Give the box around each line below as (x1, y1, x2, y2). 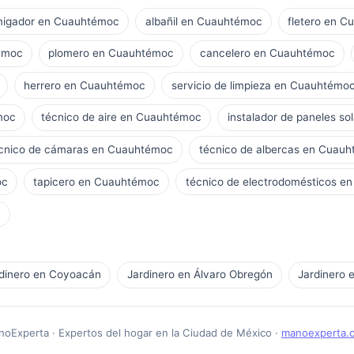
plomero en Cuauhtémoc (48, 47, 175, 60)
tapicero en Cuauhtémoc (33, 175, 160, 188)
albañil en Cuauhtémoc (145, 14, 262, 28)
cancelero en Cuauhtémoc (199, 47, 335, 60)
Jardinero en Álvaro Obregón (126, 268, 273, 281)
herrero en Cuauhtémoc (24, 78, 146, 92)
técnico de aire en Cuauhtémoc (41, 111, 202, 124)
